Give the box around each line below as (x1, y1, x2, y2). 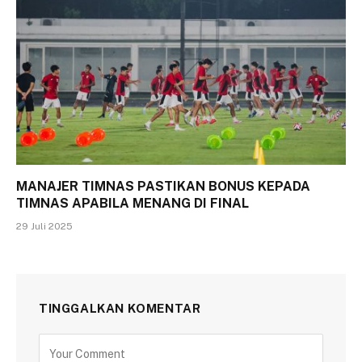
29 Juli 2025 (16, 220, 73, 232)
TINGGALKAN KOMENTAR (39, 301, 201, 315)
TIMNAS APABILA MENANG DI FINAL (16, 195, 249, 211)
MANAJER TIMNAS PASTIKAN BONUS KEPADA (16, 178, 310, 194)
